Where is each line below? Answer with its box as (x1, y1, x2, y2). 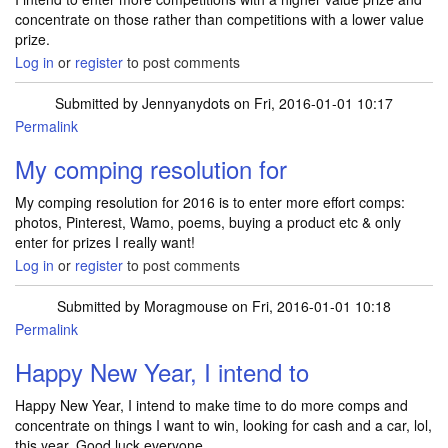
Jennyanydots (142, 93, 230, 113)
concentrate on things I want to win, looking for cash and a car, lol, (15, 415, 432, 435)
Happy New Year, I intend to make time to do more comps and (15, 395, 408, 415)
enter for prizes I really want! (15, 232, 195, 252)
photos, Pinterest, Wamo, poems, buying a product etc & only (15, 212, 401, 232)
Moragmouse (144, 296, 228, 316)
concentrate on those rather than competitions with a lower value (15, 9, 424, 29)
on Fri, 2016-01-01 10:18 (228, 296, 391, 316)
